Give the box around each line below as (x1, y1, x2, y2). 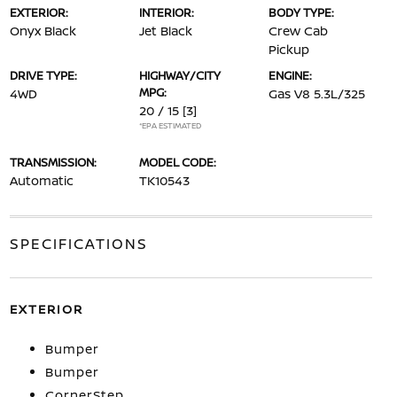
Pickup (269, 40, 310, 58)
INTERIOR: (138, 4, 194, 20)
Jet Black (138, 21, 192, 39)
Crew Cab (269, 21, 329, 39)
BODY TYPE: (269, 4, 335, 20)
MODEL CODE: (138, 153, 216, 170)
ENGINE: (269, 66, 313, 83)
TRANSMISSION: (9, 153, 97, 170)
